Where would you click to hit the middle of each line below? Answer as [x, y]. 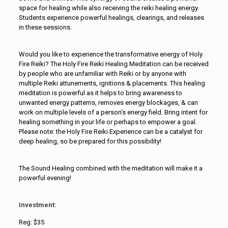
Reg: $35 [31, 222]
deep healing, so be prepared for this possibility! [90, 141]
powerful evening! [45, 178]
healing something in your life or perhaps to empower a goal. [108, 122]
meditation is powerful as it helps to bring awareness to [100, 93]
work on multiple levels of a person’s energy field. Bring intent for [113, 112]
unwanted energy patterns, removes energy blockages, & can [108, 103]
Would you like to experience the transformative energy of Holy [110, 54]
